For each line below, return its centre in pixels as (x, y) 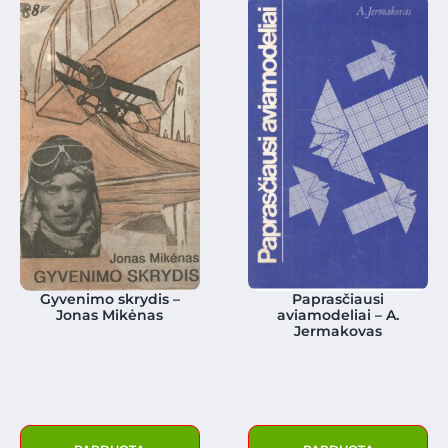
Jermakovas (338, 330)
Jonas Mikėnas (110, 314)
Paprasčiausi (338, 298)
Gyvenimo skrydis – (109, 298)
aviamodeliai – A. (338, 314)
